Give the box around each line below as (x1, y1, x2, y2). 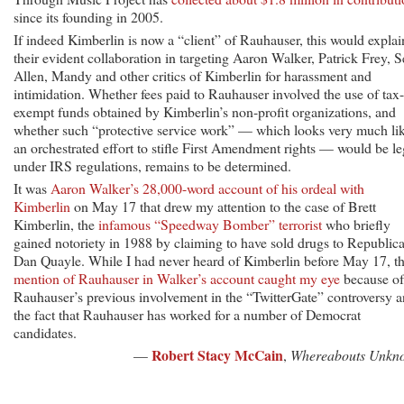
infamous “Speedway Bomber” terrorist (98, 214, 322, 234)
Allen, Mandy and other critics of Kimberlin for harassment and (14, 65, 372, 85)
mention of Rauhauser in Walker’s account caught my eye (14, 268, 340, 288)
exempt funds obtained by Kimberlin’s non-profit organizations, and (14, 101, 396, 121)
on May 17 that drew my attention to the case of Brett (70, 196, 376, 216)
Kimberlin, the (14, 214, 98, 234)
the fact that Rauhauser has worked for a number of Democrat (14, 304, 361, 324)
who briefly (322, 214, 390, 234)
